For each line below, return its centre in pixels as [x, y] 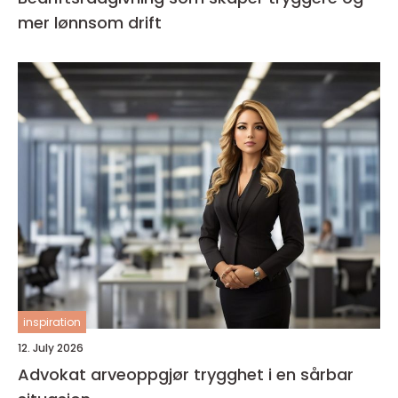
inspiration [52, 322]
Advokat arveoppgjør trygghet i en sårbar [106, 374]
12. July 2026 [51, 347]
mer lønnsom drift [90, 22]
